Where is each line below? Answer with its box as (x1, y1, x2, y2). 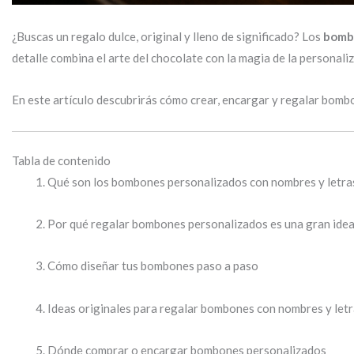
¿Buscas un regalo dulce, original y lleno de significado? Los (12, 28, 323, 43)
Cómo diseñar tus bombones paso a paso (47, 258, 258, 273)
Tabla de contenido (12, 153, 111, 168)
